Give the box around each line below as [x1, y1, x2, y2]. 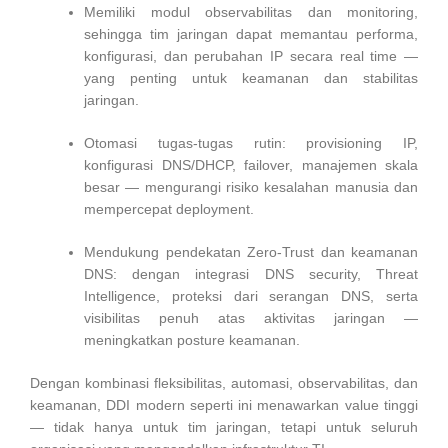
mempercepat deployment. [84, 201, 254, 218]
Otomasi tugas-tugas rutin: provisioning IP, [84, 135, 418, 152]
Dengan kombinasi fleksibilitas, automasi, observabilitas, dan [30, 375, 418, 392]
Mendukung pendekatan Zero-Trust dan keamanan [84, 244, 418, 261]
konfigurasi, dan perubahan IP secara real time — [84, 48, 418, 65]
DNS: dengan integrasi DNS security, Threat [84, 266, 418, 283]
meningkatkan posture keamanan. [84, 332, 300, 349]
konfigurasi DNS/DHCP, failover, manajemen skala [84, 157, 418, 174]
